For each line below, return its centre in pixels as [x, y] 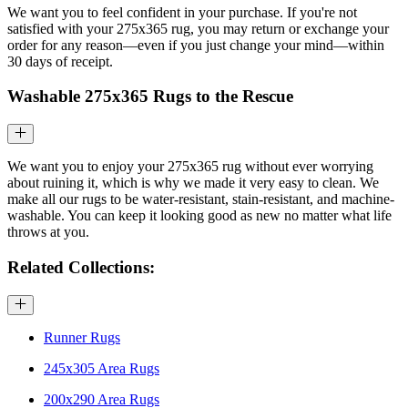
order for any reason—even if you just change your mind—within [196, 45]
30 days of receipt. [60, 61]
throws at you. [48, 232]
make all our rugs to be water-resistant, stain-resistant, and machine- [201, 199]
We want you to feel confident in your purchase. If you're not [182, 12]
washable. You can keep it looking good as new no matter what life [199, 216]
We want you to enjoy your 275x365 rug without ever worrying [190, 167]
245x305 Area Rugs [102, 369]
